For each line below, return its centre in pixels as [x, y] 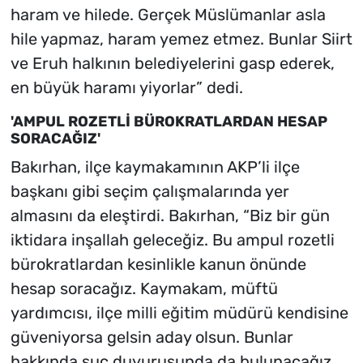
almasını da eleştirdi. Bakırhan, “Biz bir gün [170, 215]
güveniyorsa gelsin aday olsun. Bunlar [152, 337]
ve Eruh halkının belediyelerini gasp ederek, [172, 64]
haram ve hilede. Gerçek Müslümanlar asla [168, 15]
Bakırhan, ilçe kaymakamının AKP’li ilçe [155, 167]
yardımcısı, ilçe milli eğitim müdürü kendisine [179, 312]
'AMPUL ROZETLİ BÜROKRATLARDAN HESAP [169, 122]
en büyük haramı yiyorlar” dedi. [126, 88]
